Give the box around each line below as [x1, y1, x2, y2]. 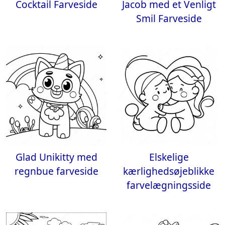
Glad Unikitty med [15, 150, 97, 164]
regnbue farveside [14, 164, 98, 178]
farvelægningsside [127, 178, 211, 192]
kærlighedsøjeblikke [123, 164, 214, 178]
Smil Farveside [136, 12, 202, 25]
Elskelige [149, 150, 189, 164]
